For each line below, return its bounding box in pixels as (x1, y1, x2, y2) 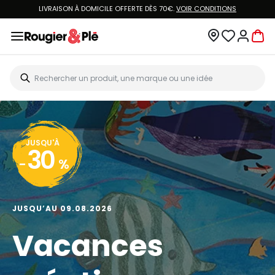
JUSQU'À (26, 137, 60, 148)
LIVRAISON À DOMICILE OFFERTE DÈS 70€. (39, 4, 176, 14)
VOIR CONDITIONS (176, 4, 236, 14)
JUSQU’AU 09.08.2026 (12, 203, 112, 214)
